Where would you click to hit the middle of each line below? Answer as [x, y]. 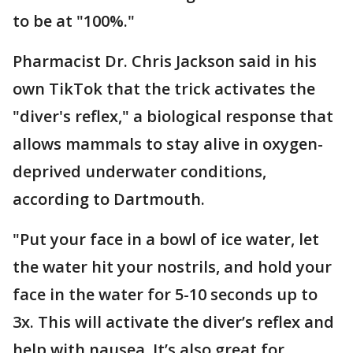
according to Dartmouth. [111, 199]
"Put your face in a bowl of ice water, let [166, 239]
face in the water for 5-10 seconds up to [165, 294]
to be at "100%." [74, 21]
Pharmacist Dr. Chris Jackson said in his [165, 61]
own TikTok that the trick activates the [164, 89]
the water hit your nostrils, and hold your [172, 267]
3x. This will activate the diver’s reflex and [173, 322]
